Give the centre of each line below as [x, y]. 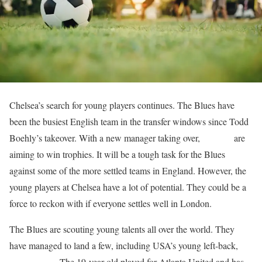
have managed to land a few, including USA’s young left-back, [124, 245]
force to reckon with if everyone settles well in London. [111, 203]
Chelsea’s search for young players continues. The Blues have [122, 105]
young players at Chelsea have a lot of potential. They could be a [128, 187]
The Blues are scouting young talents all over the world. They [122, 229]
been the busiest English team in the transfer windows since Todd [129, 121]
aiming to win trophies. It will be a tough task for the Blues [117, 154]
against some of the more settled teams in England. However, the [128, 170]
